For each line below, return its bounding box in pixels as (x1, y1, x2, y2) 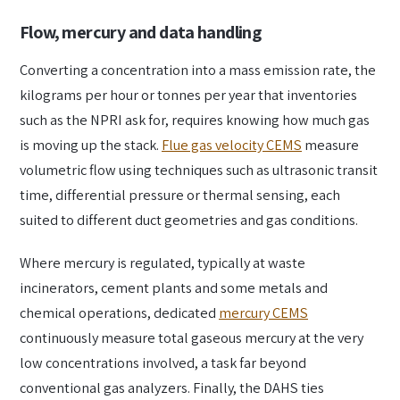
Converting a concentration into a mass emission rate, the (20, 60, 376, 80)
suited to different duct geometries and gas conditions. (20, 210, 358, 230)
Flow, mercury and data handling (20, 20, 262, 45)
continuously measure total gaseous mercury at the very (20, 328, 363, 348)
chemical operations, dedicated (20, 303, 219, 323)
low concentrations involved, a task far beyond (20, 353, 306, 373)
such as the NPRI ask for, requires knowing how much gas (20, 110, 370, 130)
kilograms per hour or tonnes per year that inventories (20, 85, 357, 105)
